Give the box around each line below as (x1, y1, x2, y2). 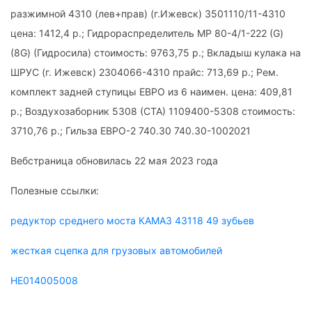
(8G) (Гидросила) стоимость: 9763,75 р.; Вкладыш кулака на (10, 46, 301, 58)
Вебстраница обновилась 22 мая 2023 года (10, 154, 218, 166)
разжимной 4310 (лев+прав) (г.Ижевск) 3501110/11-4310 (10, 7, 286, 19)
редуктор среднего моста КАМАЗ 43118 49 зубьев (10, 214, 254, 226)
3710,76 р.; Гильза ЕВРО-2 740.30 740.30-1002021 (10, 124, 251, 136)
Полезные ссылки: (10, 184, 99, 196)
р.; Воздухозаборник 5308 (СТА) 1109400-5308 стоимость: (10, 104, 295, 117)
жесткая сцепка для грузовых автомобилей (10, 244, 222, 256)
